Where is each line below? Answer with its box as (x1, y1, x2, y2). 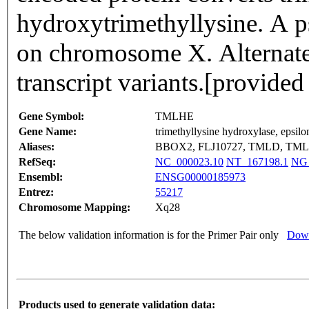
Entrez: (19, 186, 54, 199)
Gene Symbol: (19, 110, 84, 123)
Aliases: (19, 141, 54, 153)
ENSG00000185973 (155, 171, 246, 183)
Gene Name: (19, 126, 77, 138)
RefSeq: (19, 156, 56, 168)
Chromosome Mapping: (19, 201, 130, 214)
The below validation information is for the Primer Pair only (19, 229, 279, 241)
